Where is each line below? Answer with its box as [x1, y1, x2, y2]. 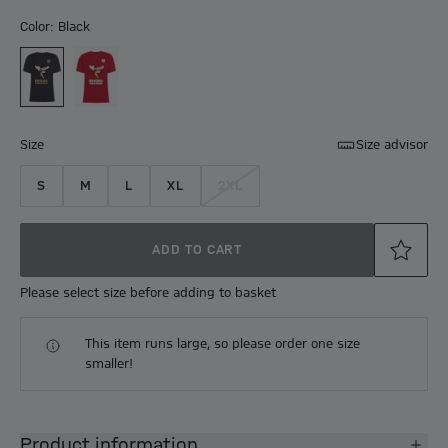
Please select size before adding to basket [20, 286, 276, 301]
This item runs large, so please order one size [85, 337, 361, 352]
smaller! [85, 357, 134, 372]
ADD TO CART [152, 243, 242, 258]
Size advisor [356, 138, 428, 153]
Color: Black [20, 20, 90, 35]
